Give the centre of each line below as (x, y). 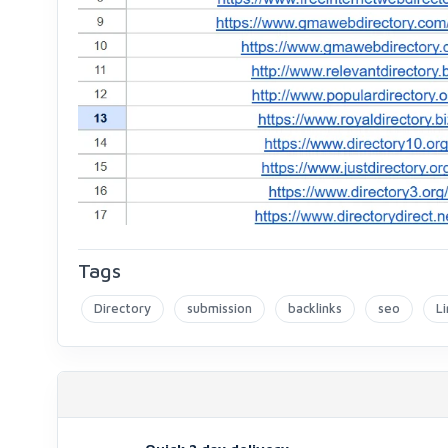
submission (219, 308)
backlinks (315, 308)
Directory (122, 308)
